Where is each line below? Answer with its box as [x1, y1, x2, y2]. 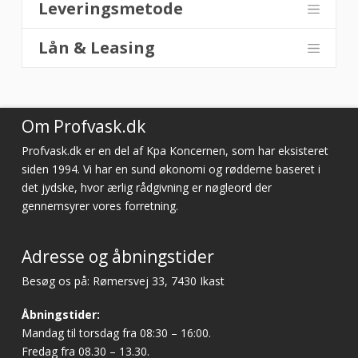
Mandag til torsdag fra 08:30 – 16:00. [21, 324, 211, 340]
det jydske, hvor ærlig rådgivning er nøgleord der [21, 180, 272, 196]
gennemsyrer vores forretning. [21, 198, 178, 214]
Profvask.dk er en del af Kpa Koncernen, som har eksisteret [21, 143, 328, 159]
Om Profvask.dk [21, 115, 145, 138]
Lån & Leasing [38, 37, 155, 59]
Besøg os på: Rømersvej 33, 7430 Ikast [21, 273, 225, 289]
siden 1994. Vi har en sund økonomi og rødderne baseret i [21, 161, 320, 177]
